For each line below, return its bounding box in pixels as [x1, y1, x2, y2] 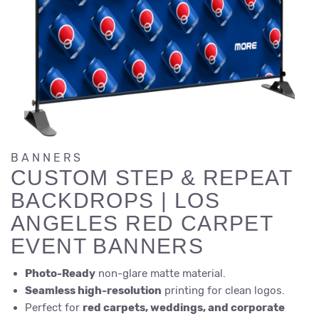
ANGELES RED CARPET [11, 211, 273, 235]
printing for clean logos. [162, 284, 285, 297]
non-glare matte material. [95, 267, 226, 280]
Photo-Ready [25, 267, 95, 280]
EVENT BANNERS [11, 234, 204, 258]
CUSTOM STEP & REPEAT [11, 166, 292, 189]
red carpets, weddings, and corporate [83, 301, 285, 314]
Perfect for [25, 301, 83, 314]
